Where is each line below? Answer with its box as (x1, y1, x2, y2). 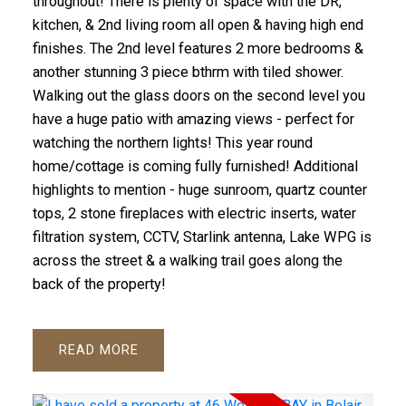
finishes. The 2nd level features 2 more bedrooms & (32, 40, 363, 58)
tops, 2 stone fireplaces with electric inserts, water (32, 205, 356, 223)
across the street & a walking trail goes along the (32, 252, 343, 270)
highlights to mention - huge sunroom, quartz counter (32, 181, 367, 199)
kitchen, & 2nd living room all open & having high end (32, 16, 363, 34)
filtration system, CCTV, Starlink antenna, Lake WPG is (32, 228, 372, 246)
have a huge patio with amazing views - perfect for (32, 111, 354, 129)
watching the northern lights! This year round (32, 134, 313, 152)
